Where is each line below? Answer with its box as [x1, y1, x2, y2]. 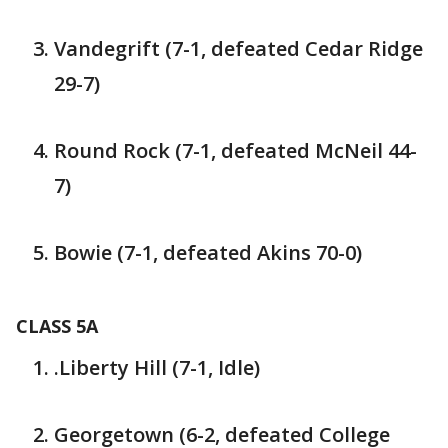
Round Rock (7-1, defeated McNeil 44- [54, 136, 417, 164]
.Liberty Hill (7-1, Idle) [54, 353, 260, 381]
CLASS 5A [16, 313, 98, 338]
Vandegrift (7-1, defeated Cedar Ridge [54, 34, 423, 62]
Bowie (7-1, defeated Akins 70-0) [54, 238, 362, 266]
